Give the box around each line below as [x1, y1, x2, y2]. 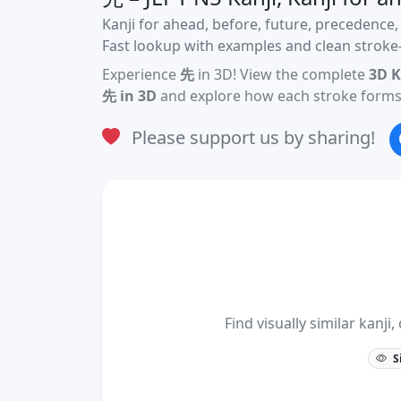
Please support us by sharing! [127, 124, 375, 149]
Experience [102, 64, 180, 84]
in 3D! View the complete [194, 64, 369, 84]
